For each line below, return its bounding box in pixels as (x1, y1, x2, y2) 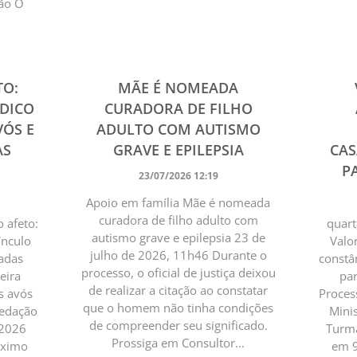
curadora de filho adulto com (98, 211, 258, 228)
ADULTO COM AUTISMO (96, 119, 261, 139)
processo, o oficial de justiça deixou (80, 264, 276, 280)
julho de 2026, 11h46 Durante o (89, 246, 267, 263)
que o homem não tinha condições (83, 299, 274, 316)
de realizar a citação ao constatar (88, 281, 269, 298)
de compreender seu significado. (88, 316, 268, 333)
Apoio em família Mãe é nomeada (86, 194, 271, 210)
